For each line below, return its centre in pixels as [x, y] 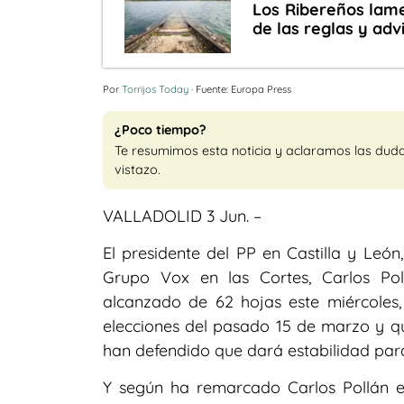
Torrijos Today [155, 89]
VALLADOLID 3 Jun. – [182, 216]
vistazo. [138, 169]
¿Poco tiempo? [161, 129]
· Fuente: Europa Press [240, 89]
